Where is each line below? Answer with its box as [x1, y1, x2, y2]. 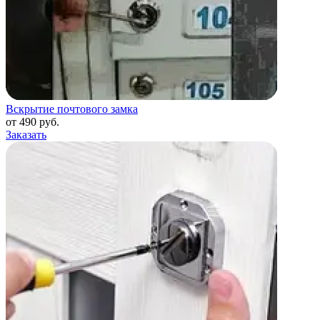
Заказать [6, 129, 46, 141]
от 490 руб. [6, 116, 59, 129]
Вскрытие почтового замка [6, 103, 138, 116]
